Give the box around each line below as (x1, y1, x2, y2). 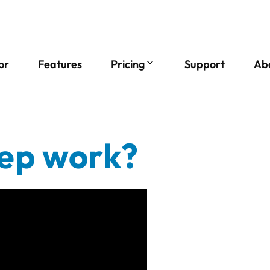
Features (38, 57, 82, 71)
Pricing (111, 57, 145, 71)
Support (184, 57, 225, 71)
